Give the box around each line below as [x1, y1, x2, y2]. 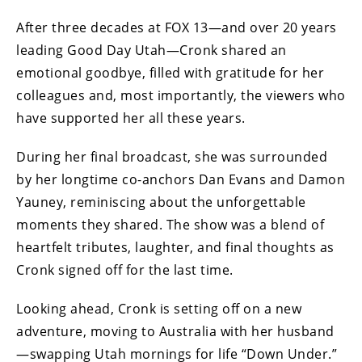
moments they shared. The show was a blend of [16, 216, 324, 234]
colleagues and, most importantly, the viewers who [16, 86, 346, 105]
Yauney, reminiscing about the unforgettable [16, 193, 306, 212]
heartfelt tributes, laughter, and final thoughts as [16, 238, 335, 257]
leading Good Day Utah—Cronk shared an [16, 41, 287, 60]
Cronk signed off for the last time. [16, 261, 234, 280]
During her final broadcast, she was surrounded [16, 148, 327, 166]
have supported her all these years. [16, 109, 246, 128]
